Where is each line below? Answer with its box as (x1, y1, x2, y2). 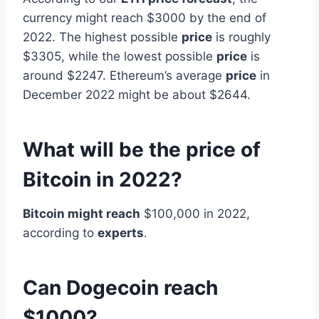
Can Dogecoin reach (23, 275, 218, 300)
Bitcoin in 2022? (23, 167, 182, 192)
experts (98, 225, 144, 240)
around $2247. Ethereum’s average (23, 68, 226, 83)
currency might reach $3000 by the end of (23, 10, 266, 25)
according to (23, 225, 98, 240)
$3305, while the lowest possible (23, 48, 216, 63)
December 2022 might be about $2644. (23, 87, 251, 102)
